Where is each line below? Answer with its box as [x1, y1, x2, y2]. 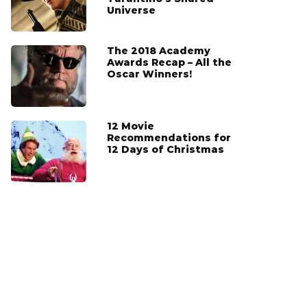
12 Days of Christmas [107, 143, 224, 156]
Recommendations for [107, 132, 231, 145]
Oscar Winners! [107, 68, 192, 81]
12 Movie [107, 120, 154, 133]
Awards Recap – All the [107, 56, 232, 69]
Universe [107, 4, 156, 17]
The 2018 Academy [107, 45, 210, 58]
